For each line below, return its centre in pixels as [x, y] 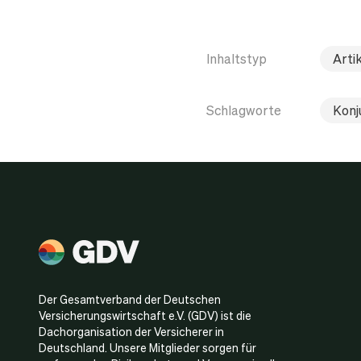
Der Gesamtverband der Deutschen [130, 299]
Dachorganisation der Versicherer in [131, 331]
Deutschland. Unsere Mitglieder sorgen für [147, 347]
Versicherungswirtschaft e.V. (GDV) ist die [145, 315]
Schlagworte [244, 110]
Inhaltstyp [237, 58]
